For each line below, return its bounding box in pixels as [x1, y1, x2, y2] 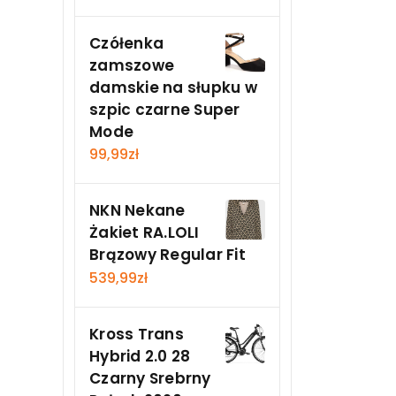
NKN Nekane [89, 200, 186, 222]
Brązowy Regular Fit [89, 244, 246, 266]
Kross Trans [89, 323, 184, 345]
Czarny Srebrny [89, 367, 211, 389]
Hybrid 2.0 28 [89, 345, 191, 367]
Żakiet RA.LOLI [89, 222, 200, 244]
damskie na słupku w [89, 76, 257, 98]
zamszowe [89, 54, 174, 76]
